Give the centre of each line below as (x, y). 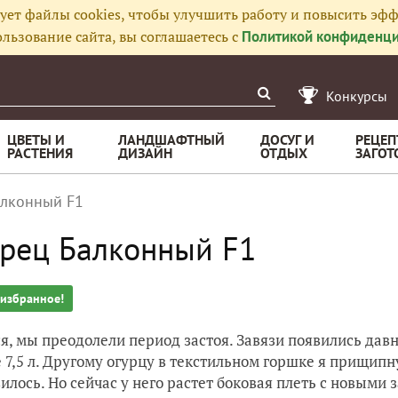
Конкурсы (357, 96)
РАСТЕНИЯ (40, 153)
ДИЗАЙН (145, 153)
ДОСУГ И (287, 139)
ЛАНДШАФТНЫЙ (171, 139)
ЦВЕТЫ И (36, 139)
